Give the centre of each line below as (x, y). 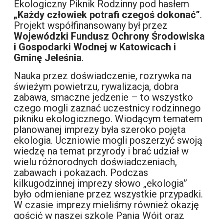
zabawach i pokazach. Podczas (81, 173)
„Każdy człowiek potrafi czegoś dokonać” (107, 15)
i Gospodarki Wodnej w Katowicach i (95, 47)
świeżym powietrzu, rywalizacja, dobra (96, 87)
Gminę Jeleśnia (48, 58)
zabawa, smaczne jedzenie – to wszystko (104, 98)
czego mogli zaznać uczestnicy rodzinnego (108, 108)
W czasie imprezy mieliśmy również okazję (107, 205)
